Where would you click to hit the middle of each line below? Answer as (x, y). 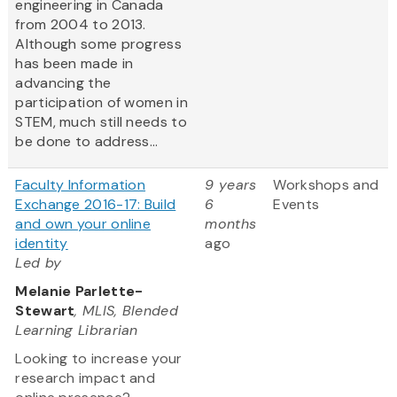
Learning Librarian (77, 331)
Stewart (45, 311)
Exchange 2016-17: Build (96, 205)
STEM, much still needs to (101, 122)
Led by (39, 263)
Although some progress (98, 44)
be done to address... (87, 142)
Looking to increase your (99, 359)
